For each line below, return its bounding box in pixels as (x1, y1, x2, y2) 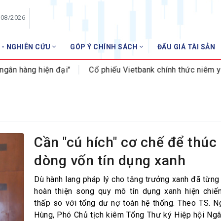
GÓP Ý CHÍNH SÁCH (70, 43, 140, 51)
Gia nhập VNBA (123, 93, 176, 102)
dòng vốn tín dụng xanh (34, 152, 185, 169)
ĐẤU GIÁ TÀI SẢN (157, 43, 215, 51)
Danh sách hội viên (123, 77, 188, 86)
